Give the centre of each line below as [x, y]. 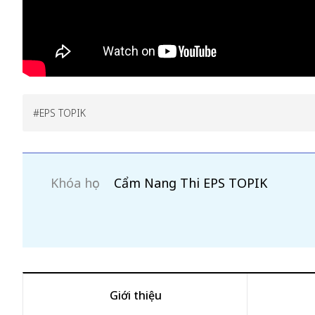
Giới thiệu [135, 295]
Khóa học [75, 183]
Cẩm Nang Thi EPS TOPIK [191, 183]
